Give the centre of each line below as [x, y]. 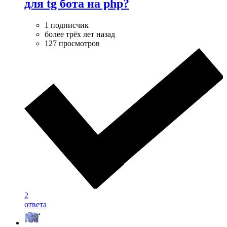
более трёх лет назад [80, 34]
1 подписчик [67, 25]
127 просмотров [72, 43]
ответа [35, 205]
